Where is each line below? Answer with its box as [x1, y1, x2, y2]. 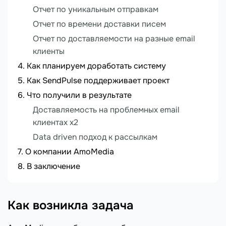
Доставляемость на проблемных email [33, 104, 180, 116]
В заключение [27, 161, 80, 172]
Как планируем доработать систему [27, 61, 166, 72]
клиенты [33, 46, 65, 57]
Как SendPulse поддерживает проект [27, 75, 169, 86]
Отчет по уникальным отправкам [33, 4, 158, 15]
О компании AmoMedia [25, 146, 114, 157]
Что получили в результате [27, 90, 132, 101]
